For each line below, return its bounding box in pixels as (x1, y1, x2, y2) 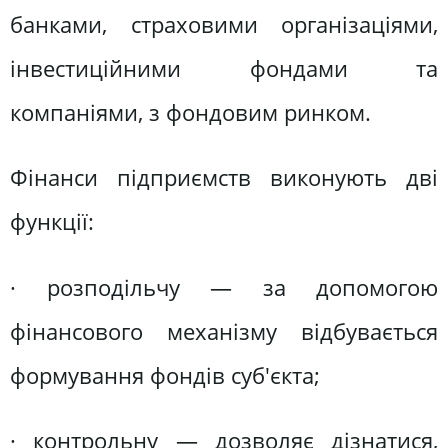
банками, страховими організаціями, (10, 8, 438, 40)
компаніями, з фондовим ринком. (10, 96, 371, 128)
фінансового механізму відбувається (10, 315, 438, 347)
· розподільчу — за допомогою (10, 271, 438, 303)
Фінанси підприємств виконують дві (10, 162, 438, 194)
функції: (10, 206, 94, 238)
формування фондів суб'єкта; (10, 359, 320, 391)
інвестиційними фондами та (10, 52, 438, 84)
